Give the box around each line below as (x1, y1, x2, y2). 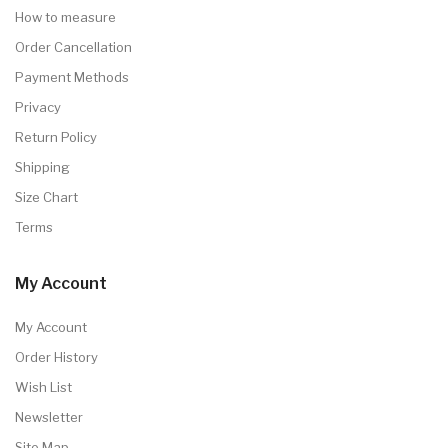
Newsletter (15, 408, 83, 425)
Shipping (15, 158, 70, 175)
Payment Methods (15, 68, 129, 85)
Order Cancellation (15, 38, 132, 55)
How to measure (15, 8, 116, 25)
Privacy (15, 98, 61, 115)
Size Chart (15, 188, 78, 205)
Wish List (15, 378, 72, 395)
